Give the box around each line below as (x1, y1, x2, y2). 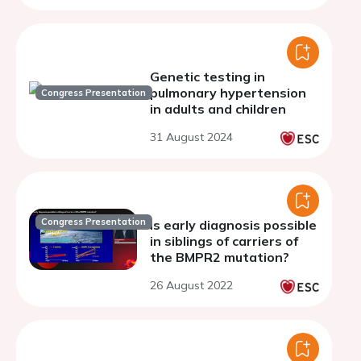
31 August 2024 (150, 130, 233, 144)
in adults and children (150, 101, 286, 117)
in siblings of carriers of (150, 233, 298, 249)
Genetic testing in (150, 68, 265, 85)
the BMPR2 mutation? (150, 249, 289, 265)
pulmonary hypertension (150, 85, 306, 101)
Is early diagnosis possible (150, 217, 317, 233)
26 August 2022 (150, 278, 233, 293)
